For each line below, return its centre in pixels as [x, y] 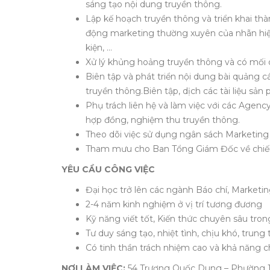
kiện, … [99, 48]
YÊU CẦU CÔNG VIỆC [108, 169]
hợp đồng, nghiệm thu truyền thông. [163, 120]
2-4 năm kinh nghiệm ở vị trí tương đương [174, 204]
